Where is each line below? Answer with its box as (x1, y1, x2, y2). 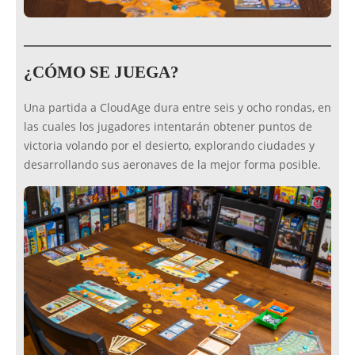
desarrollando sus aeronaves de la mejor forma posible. (24, 158, 321, 173)
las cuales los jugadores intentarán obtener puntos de (24, 120, 312, 135)
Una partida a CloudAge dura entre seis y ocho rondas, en (24, 101, 331, 116)
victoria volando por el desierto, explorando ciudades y (24, 139, 315, 154)
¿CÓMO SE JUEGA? (24, 63, 179, 82)
